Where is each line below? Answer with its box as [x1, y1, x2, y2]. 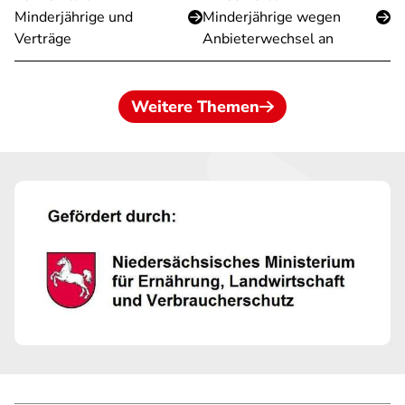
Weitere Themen [131, 96, 259, 118]
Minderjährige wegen [202, 7, 341, 27]
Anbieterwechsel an [202, 29, 334, 49]
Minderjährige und [14, 7, 133, 27]
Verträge [14, 29, 71, 49]
